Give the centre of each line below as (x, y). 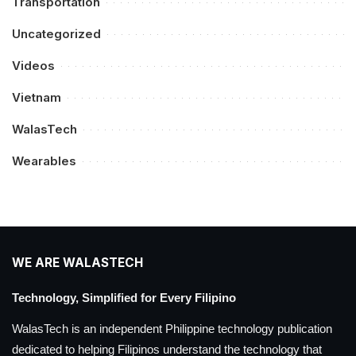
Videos (33, 65)
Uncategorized (56, 33)
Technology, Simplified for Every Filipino (124, 297)
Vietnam (37, 97)
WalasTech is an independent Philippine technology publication (172, 329)
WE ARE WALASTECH (77, 262)
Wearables (44, 161)
